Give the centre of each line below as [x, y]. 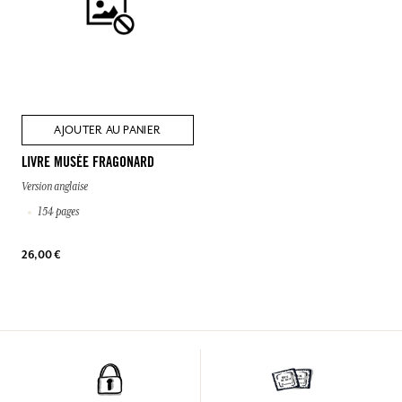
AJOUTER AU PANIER [108, 130]
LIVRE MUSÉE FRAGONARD [88, 163]
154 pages [58, 212]
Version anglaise [55, 187]
